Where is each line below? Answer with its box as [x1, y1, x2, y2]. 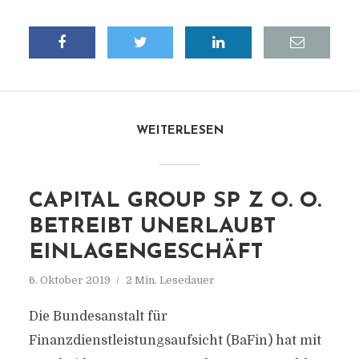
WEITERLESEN [135, 125, 224, 137]
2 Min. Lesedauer [125, 274, 215, 286]
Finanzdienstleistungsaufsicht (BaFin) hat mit [28, 333, 321, 348]
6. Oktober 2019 [28, 274, 111, 286]
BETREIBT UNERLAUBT [28, 216, 276, 238]
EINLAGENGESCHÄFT [28, 242, 263, 264]
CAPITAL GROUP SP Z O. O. [28, 191, 321, 212]
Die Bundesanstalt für [28, 309, 167, 324]
